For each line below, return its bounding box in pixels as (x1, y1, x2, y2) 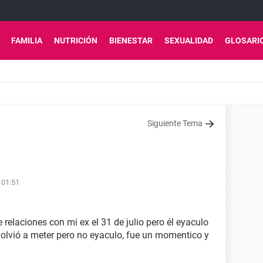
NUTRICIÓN (54, 36, 97, 45)
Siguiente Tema (147, 119, 203, 128)
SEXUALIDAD (164, 36, 213, 45)
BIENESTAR (109, 36, 153, 45)
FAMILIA (11, 36, 42, 45)
